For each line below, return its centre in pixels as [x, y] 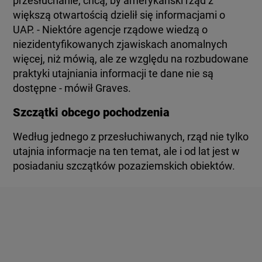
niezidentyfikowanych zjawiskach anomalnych [120, 44]
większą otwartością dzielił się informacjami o [119, 15]
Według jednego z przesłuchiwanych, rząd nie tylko [131, 137]
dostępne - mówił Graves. [72, 88]
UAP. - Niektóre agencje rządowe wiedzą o [111, 30]
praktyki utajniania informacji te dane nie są [113, 73]
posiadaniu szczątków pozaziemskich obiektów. [124, 166]
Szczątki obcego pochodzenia [92, 112]
